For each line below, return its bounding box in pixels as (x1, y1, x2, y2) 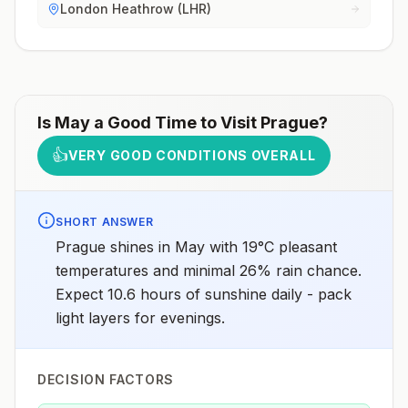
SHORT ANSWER (56, 215, 154, 229)
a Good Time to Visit (90, 113, 260, 132)
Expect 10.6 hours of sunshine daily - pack (56, 285, 352, 303)
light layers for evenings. (56, 309, 225, 327)
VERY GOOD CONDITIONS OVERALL (68, 148, 316, 163)
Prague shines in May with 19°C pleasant (56, 238, 337, 256)
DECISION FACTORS (37, 372, 175, 387)
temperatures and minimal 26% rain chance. (56, 261, 362, 280)
